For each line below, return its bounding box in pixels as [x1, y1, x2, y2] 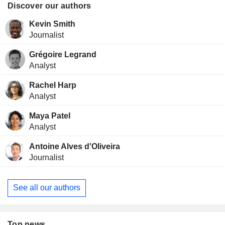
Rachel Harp [29, 80, 76, 89]
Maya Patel [29, 111, 70, 120]
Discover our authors [8, 1, 91, 10]
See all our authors [13, 183, 80, 192]
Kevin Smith [29, 19, 75, 28]
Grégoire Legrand [29, 50, 96, 59]
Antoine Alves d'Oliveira [29, 142, 120, 151]
